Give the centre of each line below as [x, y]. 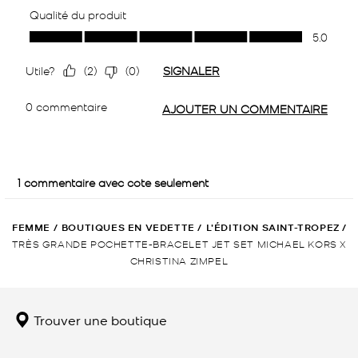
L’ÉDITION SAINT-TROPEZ [272, 228]
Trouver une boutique [99, 320]
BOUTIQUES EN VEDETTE [128, 228]
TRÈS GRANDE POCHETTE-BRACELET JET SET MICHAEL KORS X [179, 244]
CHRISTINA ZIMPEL [179, 261]
